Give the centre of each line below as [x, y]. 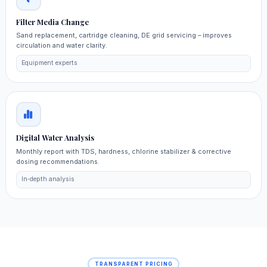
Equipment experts [50, 63]
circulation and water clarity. [61, 45]
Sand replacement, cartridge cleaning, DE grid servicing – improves [124, 35]
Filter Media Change [52, 22]
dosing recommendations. [58, 161]
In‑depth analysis [48, 179]
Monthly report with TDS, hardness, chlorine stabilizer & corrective [123, 151]
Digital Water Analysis [55, 138]
